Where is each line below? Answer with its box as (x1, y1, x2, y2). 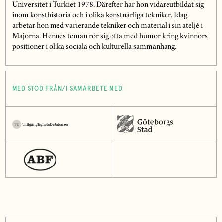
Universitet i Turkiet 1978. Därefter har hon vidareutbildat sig (12, 1, 204, 9)
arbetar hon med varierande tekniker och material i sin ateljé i (12, 22, 203, 30)
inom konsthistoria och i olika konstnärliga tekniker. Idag (12, 12, 187, 19)
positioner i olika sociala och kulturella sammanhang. (12, 43, 176, 51)
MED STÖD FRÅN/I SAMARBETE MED (12, 85, 123, 92)
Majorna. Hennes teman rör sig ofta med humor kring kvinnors (12, 33, 208, 40)
